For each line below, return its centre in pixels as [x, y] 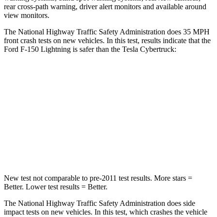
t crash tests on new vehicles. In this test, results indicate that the [114, 40]
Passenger [139, 102]
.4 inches [119, 147]
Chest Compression [62, 147]
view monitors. [27, 15]
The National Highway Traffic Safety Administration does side [100, 203]
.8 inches [166, 147]
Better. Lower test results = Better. [56, 186]
